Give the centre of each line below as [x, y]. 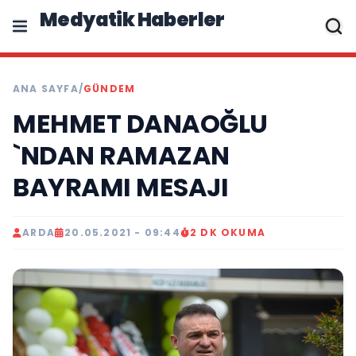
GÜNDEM [110, 89]
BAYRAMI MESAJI [120, 187]
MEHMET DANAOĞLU [140, 124]
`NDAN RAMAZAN [121, 155]
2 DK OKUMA [228, 232]
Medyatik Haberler [132, 19]
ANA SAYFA [46, 89]
